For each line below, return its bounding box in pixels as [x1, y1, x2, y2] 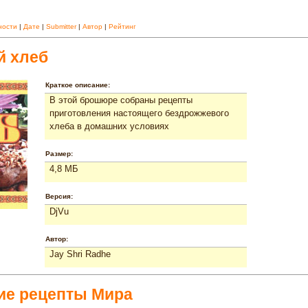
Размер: [45, 149, 73, 157]
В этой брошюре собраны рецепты [49, 94, 192, 105]
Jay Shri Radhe [49, 248, 111, 259]
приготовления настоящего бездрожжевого [49, 107, 229, 118]
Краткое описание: [45, 80, 110, 89]
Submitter [46, 22, 76, 30]
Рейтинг [109, 22, 136, 30]
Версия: [45, 192, 73, 200]
